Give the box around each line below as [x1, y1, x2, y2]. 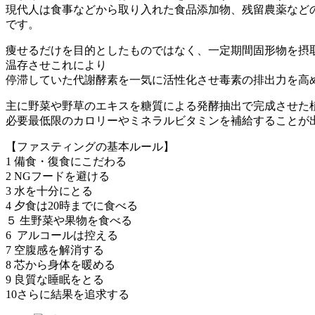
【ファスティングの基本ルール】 [6, 140, 174, 153]
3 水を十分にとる [6, 184, 93, 197]
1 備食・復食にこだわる [6, 155, 127, 167]
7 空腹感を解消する [6, 243, 104, 256]
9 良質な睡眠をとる [6, 273, 104, 285]
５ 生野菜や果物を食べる [6, 214, 132, 226]
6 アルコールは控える [6, 229, 118, 241]
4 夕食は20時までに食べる [6, 199, 138, 212]
